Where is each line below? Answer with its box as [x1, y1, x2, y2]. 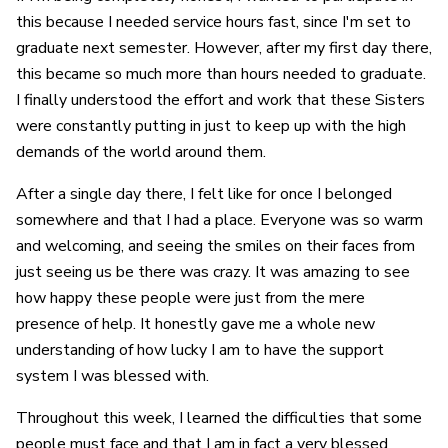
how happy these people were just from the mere [16, 287, 365, 310]
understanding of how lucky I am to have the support [16, 339, 384, 362]
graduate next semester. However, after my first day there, [16, 37, 432, 60]
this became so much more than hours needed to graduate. [16, 63, 426, 86]
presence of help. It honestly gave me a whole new [16, 313, 375, 336]
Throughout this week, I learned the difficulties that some [16, 407, 422, 430]
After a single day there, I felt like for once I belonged [16, 183, 392, 206]
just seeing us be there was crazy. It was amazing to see [16, 261, 410, 284]
